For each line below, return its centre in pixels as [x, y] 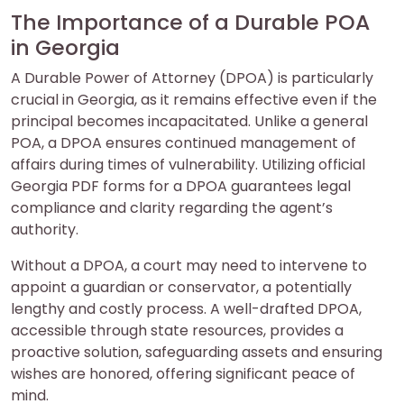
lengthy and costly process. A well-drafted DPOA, [186, 308]
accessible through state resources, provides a [177, 330]
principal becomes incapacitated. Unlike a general [189, 121]
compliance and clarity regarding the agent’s [172, 207]
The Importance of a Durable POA [190, 22]
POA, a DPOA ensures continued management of [184, 142]
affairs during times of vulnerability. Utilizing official [188, 164]
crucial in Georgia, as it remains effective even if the [194, 99]
